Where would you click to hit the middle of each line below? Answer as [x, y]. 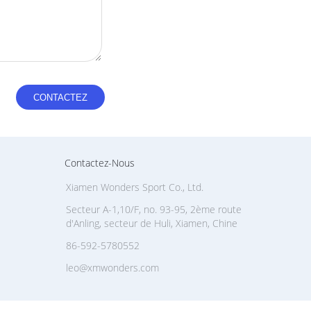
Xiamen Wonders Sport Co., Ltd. [135, 187]
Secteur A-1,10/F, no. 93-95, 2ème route [154, 209]
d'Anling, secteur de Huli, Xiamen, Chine [152, 223]
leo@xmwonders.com [112, 268]
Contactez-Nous [100, 163]
